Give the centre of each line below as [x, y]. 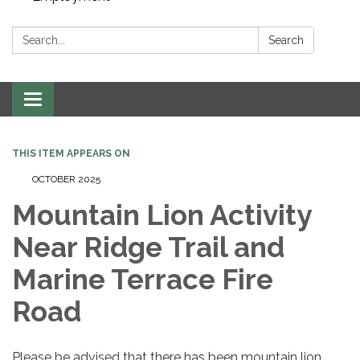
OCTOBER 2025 [66, 180]
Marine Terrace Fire [143, 280]
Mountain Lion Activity [162, 215]
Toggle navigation [86, 101]
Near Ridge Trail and [148, 247]
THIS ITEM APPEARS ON [71, 154]
